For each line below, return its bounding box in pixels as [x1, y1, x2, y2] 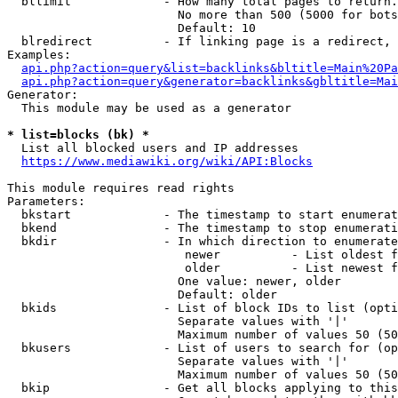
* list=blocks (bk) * [7, 128, 149, 141]
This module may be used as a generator [7, 101, 291, 115]
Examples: [7, 48, 71, 61]
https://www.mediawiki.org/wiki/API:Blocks [21, 155, 313, 168]
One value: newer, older [7, 275, 341, 288]
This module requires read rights [7, 181, 235, 195]
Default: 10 [7, 21, 256, 35]
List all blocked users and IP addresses [7, 141, 298, 155]
